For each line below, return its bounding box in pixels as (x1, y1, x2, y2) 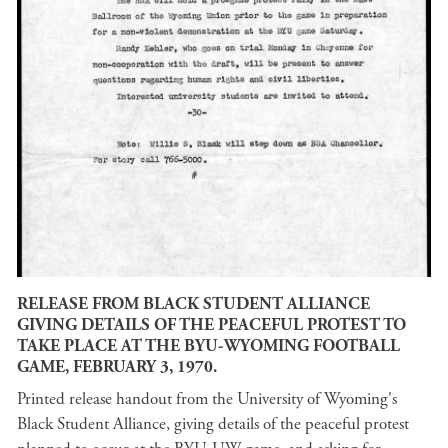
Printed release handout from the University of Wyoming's (17, 387, 397, 410)
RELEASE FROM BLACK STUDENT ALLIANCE (17, 293, 370, 315)
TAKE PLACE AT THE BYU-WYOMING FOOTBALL (17, 335, 400, 357)
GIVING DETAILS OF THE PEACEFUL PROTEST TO (17, 314, 406, 336)
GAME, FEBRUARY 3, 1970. (17, 356, 217, 378)
